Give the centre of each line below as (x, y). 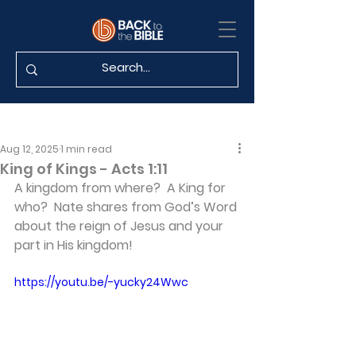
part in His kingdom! (74, 245)
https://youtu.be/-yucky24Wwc (101, 282)
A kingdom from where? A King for (122, 188)
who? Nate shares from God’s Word (127, 207)
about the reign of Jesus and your (120, 226)
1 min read (86, 149)
